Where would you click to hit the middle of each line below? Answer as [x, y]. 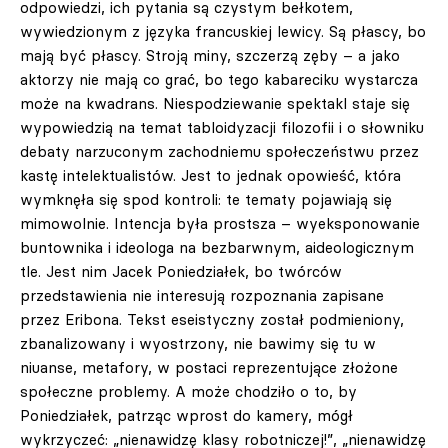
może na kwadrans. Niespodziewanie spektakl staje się [215, 103]
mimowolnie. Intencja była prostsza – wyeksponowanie [220, 223]
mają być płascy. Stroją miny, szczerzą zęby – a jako [210, 55]
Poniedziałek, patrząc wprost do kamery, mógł [186, 415]
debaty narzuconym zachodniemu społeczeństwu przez [219, 151]
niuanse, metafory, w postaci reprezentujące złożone [209, 367]
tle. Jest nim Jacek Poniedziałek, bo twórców [181, 271]
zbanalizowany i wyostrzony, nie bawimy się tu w [198, 343]
